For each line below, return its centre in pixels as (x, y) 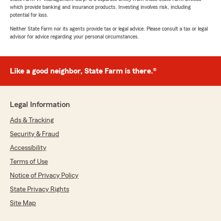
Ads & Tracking (32, 121)
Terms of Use (29, 162)
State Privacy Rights (39, 190)
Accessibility (28, 148)
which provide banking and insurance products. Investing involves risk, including (100, 7)
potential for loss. (29, 15)
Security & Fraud (35, 134)
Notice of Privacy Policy (44, 176)
